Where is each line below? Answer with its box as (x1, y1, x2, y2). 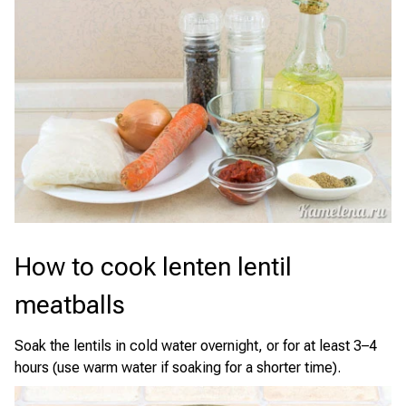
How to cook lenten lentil (14, 252, 292, 282)
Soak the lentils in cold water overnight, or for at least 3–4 (14, 337, 377, 354)
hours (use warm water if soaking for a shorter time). (14, 359, 341, 376)
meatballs (14, 290, 125, 320)
